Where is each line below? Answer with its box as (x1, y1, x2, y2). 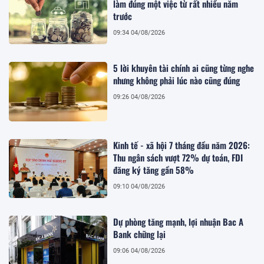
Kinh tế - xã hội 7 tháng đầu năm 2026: (113, 138, 250, 151)
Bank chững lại (113, 227, 166, 241)
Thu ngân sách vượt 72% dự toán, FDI (113, 150, 243, 164)
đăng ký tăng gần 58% (113, 163, 194, 176)
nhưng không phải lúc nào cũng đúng (113, 74, 240, 87)
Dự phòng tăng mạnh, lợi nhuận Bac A (113, 215, 244, 229)
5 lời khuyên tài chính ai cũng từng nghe (113, 61, 255, 75)
